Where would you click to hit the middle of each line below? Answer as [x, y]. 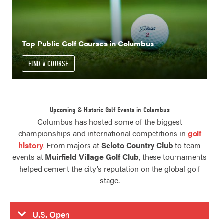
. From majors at [72, 145]
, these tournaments [173, 156]
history [31, 145]
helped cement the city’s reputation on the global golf [109, 168]
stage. [109, 180]
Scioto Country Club [137, 145]
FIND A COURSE [48, 63]
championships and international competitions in [103, 133]
